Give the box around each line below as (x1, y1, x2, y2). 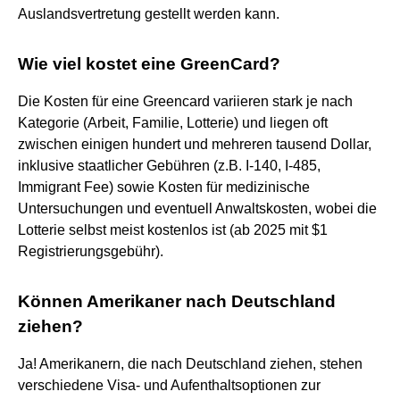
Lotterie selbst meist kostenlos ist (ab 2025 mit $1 (18, 221, 328, 237)
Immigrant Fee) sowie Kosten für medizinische (18, 179, 310, 195)
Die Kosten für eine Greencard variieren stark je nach (18, 93, 353, 109)
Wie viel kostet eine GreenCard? (18, 54, 280, 73)
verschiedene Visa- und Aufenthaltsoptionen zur (18, 377, 321, 393)
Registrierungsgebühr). (18, 243, 167, 259)
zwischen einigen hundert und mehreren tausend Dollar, (18, 136, 371, 152)
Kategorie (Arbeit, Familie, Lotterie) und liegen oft (18, 114, 328, 130)
